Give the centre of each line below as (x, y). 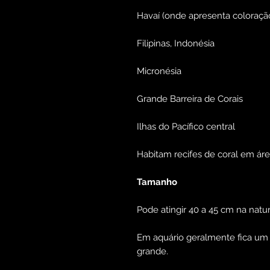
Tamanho (157, 182)
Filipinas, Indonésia (176, 44)
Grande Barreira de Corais (190, 99)
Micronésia (159, 71)
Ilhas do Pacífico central (186, 127)
